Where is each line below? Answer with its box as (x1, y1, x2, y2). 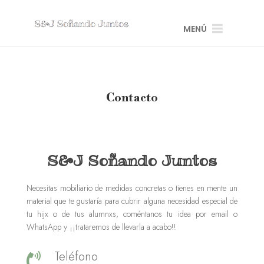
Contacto (105, 91, 158, 105)
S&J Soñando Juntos (47, 150, 217, 171)
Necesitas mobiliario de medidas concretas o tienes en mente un (26, 182, 238, 194)
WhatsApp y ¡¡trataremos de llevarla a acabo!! (26, 221, 176, 233)
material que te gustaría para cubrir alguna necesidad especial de (26, 195, 238, 207)
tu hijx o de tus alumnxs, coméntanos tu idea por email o (26, 208, 238, 220)
